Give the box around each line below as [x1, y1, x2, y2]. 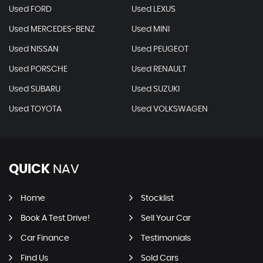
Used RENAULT [131, 65, 186, 73]
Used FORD [9, 5, 52, 14]
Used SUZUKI [131, 85, 180, 93]
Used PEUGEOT [131, 45, 188, 53]
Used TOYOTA [9, 105, 62, 113]
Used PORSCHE [9, 65, 68, 73]
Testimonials [140, 234, 191, 242]
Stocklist [140, 194, 174, 203]
